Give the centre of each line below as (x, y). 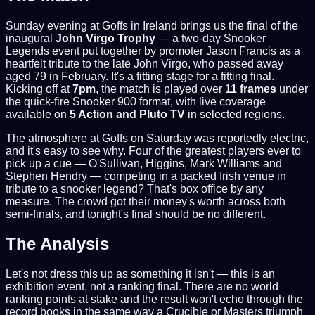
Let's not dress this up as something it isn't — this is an (140, 274)
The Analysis (57, 244)
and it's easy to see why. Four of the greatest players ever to (153, 150)
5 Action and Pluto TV (127, 114)
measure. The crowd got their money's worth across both (146, 201)
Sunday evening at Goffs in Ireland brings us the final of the (152, 25)
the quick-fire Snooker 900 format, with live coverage (136, 101)
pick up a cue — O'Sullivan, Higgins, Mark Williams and (144, 163)
